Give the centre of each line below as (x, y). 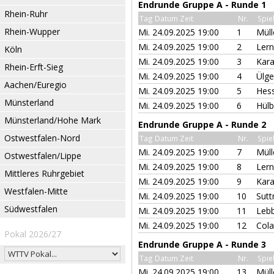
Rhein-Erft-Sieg (34, 67)
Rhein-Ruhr (26, 14)
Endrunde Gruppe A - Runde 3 (202, 244)
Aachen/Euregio (35, 85)
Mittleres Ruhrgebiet (44, 173)
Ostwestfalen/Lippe (43, 156)
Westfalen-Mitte (36, 191)
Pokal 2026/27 (33, 234)
